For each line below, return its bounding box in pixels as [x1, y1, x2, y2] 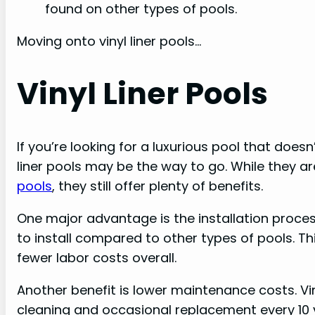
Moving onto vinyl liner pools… [17, 32, 201, 51]
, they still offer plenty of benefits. [52, 176, 263, 195]
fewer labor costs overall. [17, 248, 176, 266]
